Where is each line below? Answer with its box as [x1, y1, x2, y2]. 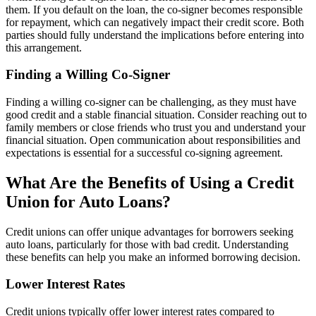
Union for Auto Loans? [6, 192, 171, 211]
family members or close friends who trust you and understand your [6, 121, 305, 133]
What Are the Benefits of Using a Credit [6, 173, 294, 192]
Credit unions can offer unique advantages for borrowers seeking [6, 225, 293, 238]
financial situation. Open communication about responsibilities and [6, 133, 300, 146]
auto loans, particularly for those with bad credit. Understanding [6, 238, 288, 250]
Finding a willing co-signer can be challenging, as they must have [6, 95, 296, 108]
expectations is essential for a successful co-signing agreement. [6, 146, 283, 159]
